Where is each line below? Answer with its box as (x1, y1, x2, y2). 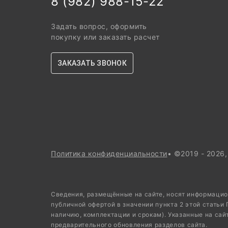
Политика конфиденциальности (51, 149, 167, 158)
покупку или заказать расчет (51, 33, 160, 41)
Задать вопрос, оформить (51, 22, 147, 31)
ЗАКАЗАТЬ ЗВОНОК (58, 59, 127, 67)
